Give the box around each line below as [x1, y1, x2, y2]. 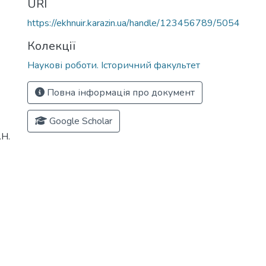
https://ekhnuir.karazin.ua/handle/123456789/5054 [27, 17, 240, 30]
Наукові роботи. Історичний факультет [27, 59, 200, 72]
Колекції [27, 38, 75, 54]
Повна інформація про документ [45, 86, 195, 99]
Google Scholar [47, 115, 112, 128]
